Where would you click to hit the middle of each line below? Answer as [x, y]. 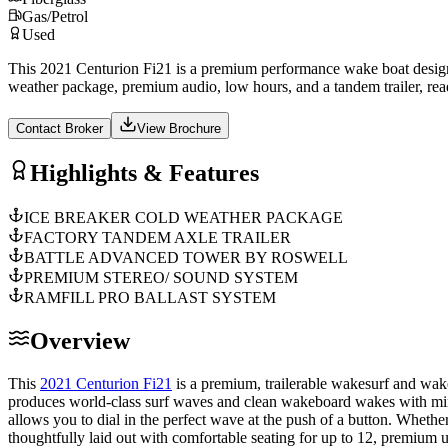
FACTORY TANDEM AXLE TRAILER [157, 237]
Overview [80, 340]
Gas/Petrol [55, 16]
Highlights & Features [144, 172]
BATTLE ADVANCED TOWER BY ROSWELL [186, 257]
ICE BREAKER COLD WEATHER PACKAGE [183, 217]
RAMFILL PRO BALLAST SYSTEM [150, 297]
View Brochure [179, 128]
